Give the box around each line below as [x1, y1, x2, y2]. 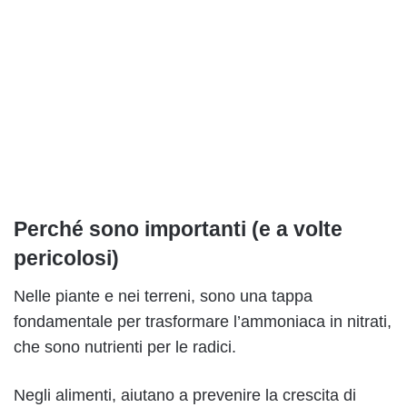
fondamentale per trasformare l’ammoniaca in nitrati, [14, 312, 392, 331]
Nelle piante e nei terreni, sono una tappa [14, 286, 313, 305]
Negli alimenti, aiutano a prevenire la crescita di [14, 385, 356, 404]
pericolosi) [14, 246, 119, 271]
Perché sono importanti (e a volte [14, 217, 342, 242]
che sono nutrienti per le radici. [14, 337, 236, 356]
